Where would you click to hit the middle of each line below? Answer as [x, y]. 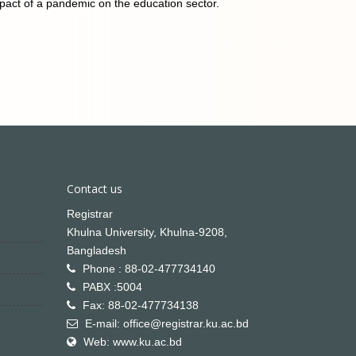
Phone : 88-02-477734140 [149, 268]
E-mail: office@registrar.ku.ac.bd [166, 323]
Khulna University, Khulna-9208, [147, 232]
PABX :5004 [112, 286]
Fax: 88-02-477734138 [140, 305]
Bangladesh [96, 250]
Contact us [94, 188]
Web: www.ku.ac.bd [132, 341]
